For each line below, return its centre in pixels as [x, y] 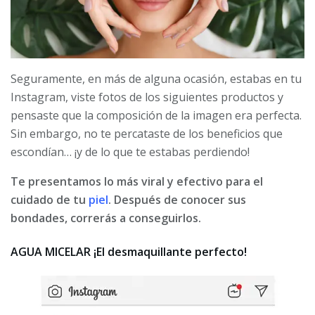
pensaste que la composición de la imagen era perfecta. [156, 116]
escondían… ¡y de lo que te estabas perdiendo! [130, 152]
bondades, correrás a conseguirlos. [106, 218]
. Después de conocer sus [177, 200]
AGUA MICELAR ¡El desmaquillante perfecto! [129, 251]
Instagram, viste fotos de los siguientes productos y [147, 97]
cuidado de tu [50, 200]
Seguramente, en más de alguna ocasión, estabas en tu [156, 79]
